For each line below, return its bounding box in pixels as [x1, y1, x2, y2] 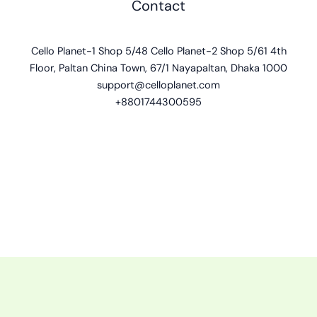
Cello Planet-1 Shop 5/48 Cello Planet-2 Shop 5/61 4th [30, 45, 287, 59]
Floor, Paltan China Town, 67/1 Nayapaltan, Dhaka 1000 [30, 62, 287, 76]
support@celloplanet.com [97, 79, 220, 93]
